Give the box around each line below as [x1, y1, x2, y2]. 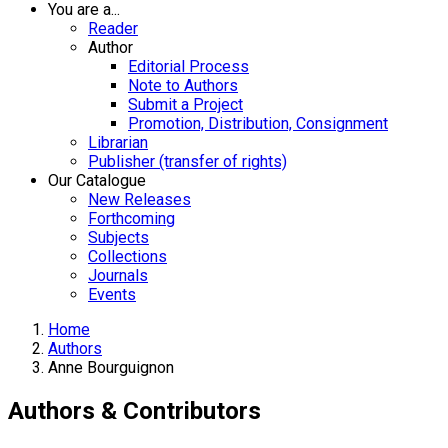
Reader [88, 19, 138, 38]
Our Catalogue [48, 171, 146, 190]
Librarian [88, 133, 148, 152]
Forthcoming [88, 209, 175, 228]
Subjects [88, 228, 149, 247]
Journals [88, 266, 148, 285]
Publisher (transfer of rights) [88, 152, 287, 171]
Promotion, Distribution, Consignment [128, 114, 388, 133]
